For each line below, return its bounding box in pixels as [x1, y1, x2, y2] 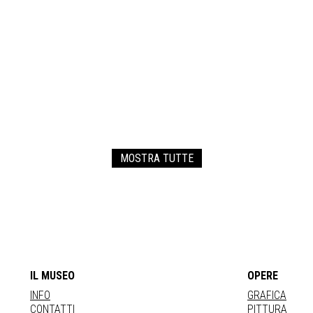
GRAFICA [247, 289, 286, 303]
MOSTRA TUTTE [119, 152, 194, 166]
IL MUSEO [30, 269, 75, 283]
